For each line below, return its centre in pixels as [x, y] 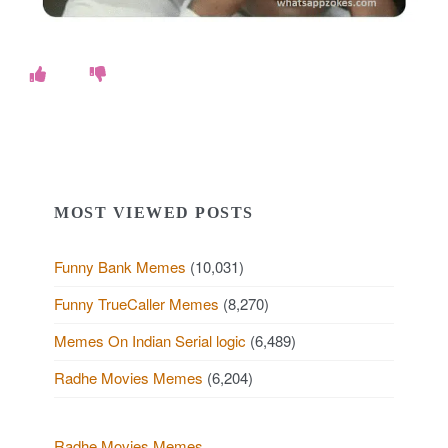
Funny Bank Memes [120, 267]
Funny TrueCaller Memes [136, 304]
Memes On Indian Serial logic [150, 341]
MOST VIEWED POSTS [154, 212]
